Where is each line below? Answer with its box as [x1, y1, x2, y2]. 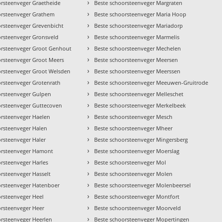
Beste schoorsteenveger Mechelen [94, 45, 181, 53]
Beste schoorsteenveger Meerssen [94, 67, 181, 75]
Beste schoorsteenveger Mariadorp [94, 22, 183, 30]
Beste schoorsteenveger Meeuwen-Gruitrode [94, 79, 209, 87]
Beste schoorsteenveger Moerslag [94, 147, 180, 155]
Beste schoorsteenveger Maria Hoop [94, 10, 187, 18]
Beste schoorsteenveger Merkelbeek [94, 102, 186, 110]
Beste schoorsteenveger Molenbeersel [94, 181, 191, 189]
